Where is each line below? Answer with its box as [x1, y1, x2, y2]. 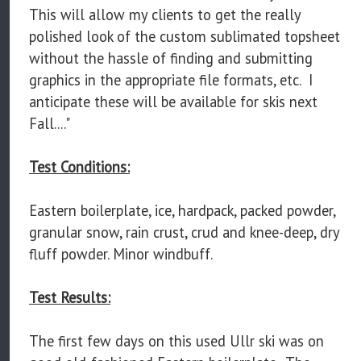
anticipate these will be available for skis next [29, 92, 317, 112]
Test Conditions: [29, 157, 130, 177]
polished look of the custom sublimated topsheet [29, 27, 340, 47]
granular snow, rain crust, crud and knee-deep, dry [29, 222, 339, 243]
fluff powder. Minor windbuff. [29, 244, 213, 264]
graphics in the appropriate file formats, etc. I [29, 70, 313, 90]
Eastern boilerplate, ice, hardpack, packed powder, [29, 201, 335, 221]
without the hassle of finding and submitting [29, 48, 313, 68]
